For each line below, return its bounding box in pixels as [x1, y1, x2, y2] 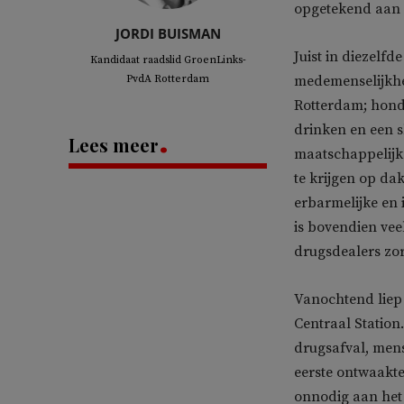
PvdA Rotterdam [126, 71, 209, 86]
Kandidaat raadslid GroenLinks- [89, 52, 246, 67]
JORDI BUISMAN [115, 23, 221, 42]
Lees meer [69, 132, 159, 157]
